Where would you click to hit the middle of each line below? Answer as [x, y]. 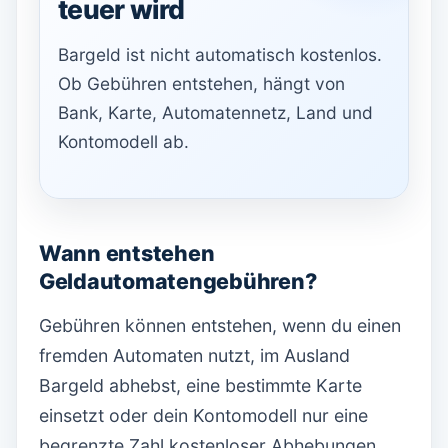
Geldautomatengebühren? [178, 281]
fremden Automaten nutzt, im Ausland [194, 355]
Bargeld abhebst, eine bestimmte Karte [200, 385]
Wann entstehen [127, 253]
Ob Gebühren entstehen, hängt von [201, 83]
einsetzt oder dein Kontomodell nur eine [203, 415]
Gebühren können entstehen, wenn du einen [220, 325]
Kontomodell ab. [123, 141]
